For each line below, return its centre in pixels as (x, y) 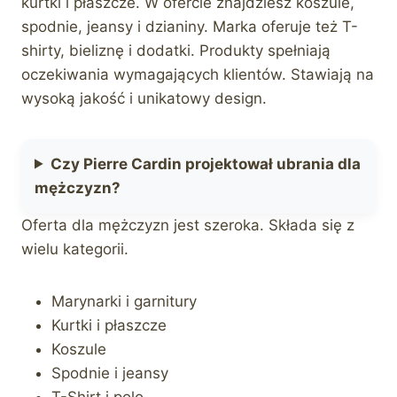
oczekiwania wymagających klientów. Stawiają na (198, 74)
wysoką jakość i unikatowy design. (144, 98)
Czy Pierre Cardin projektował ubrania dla (206, 163)
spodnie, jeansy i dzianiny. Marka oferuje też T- (190, 26)
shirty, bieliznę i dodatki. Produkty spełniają (176, 50)
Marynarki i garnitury (124, 301)
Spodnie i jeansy (110, 373)
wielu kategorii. (75, 249)
